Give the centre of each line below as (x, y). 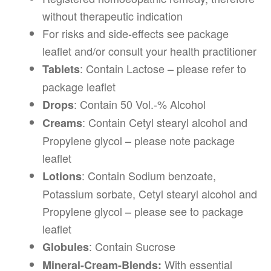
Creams (63, 123)
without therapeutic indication (113, 16)
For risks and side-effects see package (136, 34)
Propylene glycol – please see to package (143, 211)
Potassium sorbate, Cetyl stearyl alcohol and (150, 194)
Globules (66, 247)
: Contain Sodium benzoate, (149, 176)
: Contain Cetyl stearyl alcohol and (165, 122)
